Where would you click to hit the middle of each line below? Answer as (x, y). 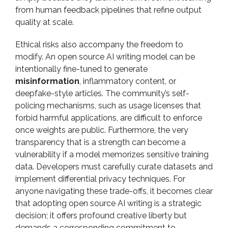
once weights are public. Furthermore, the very (102, 130)
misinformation (47, 81)
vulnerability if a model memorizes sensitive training (112, 154)
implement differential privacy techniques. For (100, 179)
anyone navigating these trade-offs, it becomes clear (114, 191)
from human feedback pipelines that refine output (108, 10)
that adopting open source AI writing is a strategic (108, 203)
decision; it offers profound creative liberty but (101, 216)
